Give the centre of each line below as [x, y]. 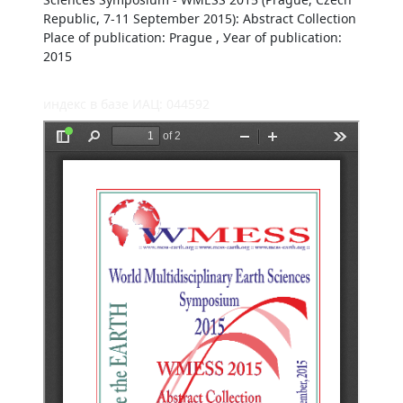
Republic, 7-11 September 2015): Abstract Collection [200, 18]
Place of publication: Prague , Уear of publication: [193, 37]
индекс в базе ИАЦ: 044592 [126, 104]
